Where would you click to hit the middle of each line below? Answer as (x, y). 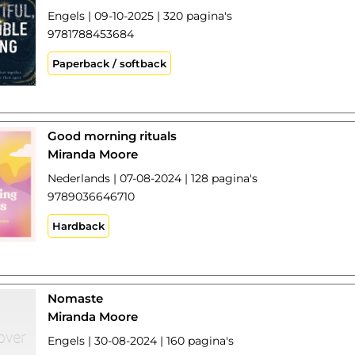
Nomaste (76, 298)
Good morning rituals (113, 136)
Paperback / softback (110, 63)
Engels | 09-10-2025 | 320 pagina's (140, 16)
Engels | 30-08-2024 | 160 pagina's (141, 341)
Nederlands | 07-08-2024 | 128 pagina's (153, 178)
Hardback (79, 226)
